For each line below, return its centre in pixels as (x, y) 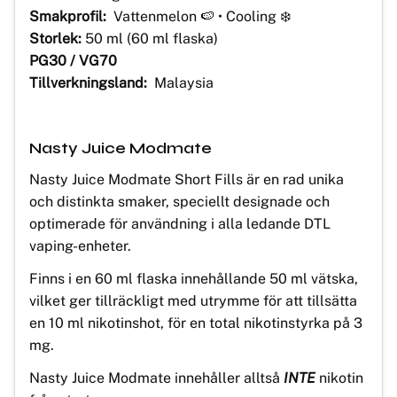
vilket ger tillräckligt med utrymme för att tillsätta (193, 300)
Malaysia (182, 82)
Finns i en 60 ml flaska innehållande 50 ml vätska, (194, 278)
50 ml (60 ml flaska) (152, 38)
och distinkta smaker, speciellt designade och (179, 201)
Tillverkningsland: (90, 82)
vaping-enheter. (80, 245)
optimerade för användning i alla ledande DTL (180, 223)
